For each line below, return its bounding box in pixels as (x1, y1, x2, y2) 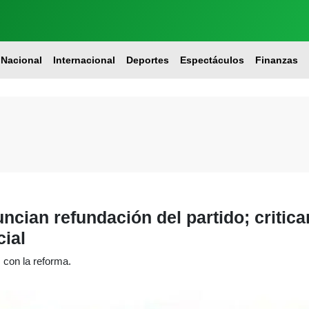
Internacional (52, 54, 115, 66)
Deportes (126, 54, 169, 66)
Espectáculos (179, 54, 244, 66)
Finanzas (255, 54, 298, 66)
